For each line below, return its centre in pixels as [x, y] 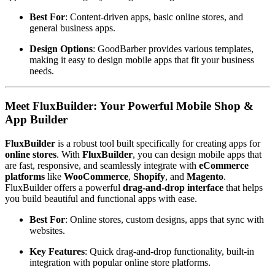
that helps [243, 187]
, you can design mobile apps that [197, 154]
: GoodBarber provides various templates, [173, 49]
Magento [205, 176]
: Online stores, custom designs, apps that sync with [165, 219]
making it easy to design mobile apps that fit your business [142, 60]
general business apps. [72, 28]
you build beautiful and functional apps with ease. [101, 198]
